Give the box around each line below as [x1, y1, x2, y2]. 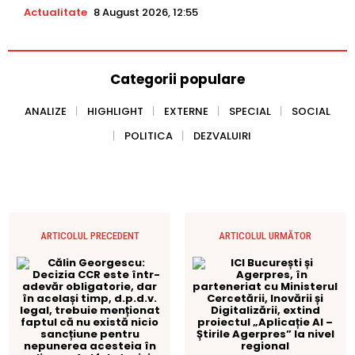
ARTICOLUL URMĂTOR [219, 230, 312, 242]
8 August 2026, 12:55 [94, 5, 198, 21]
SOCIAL [292, 104, 330, 120]
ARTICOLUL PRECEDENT [40, 230, 139, 242]
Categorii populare [110, 70, 245, 90]
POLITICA [124, 128, 173, 144]
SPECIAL [229, 104, 271, 120]
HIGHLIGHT [87, 104, 143, 120]
